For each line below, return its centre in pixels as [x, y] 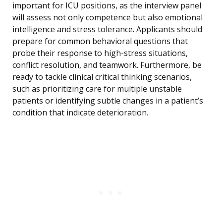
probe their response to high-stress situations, [100, 53]
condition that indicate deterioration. [80, 113]
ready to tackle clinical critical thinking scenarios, [102, 77]
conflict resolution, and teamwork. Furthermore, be [107, 65]
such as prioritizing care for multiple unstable [97, 89]
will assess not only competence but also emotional [108, 18]
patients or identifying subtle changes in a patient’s [108, 101]
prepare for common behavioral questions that [100, 41]
